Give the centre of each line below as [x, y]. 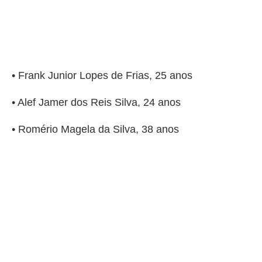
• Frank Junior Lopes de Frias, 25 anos [102, 76]
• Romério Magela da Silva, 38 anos [95, 130]
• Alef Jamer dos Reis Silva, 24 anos [96, 103]
